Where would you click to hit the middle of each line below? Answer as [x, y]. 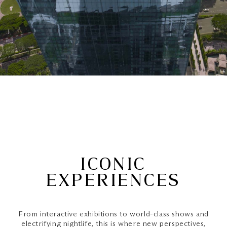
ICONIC [113, 165]
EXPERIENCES [113, 181]
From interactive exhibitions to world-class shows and [113, 214]
